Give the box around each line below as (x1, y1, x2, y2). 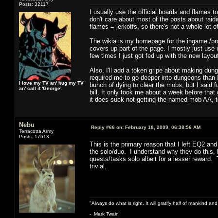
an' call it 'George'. (19, 85, 63, 91)
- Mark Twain (90, 211, 119, 217)
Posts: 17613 (19, 133, 49, 139)
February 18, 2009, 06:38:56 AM (124, 124, 200, 130)
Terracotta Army (19, 128, 54, 134)
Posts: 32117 (19, 1, 49, 7)
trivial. (90, 162, 109, 170)
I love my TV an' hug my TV (19, 80, 84, 86)
